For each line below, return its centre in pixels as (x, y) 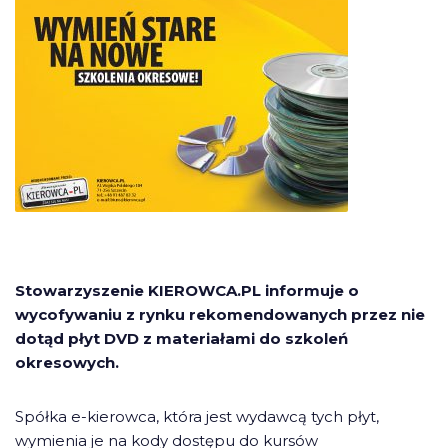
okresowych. (67, 362)
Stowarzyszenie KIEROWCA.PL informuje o (187, 290)
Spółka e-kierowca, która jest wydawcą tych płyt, (197, 416)
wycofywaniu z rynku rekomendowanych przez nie (220, 314)
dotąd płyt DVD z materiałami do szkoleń (181, 338)
